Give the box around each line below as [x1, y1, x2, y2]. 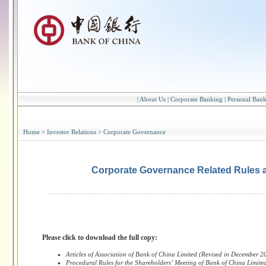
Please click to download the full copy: [42, 233, 157, 242]
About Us [140, 96, 166, 103]
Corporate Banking [170, 96, 223, 103]
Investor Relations [47, 128, 96, 135]
